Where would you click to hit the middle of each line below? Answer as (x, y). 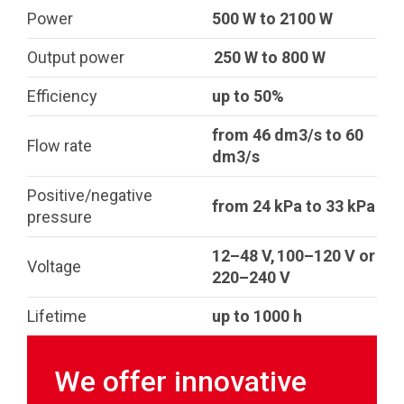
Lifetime (57, 316)
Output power (76, 57)
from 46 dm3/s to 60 (288, 135)
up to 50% (248, 96)
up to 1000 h (257, 316)
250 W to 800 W (269, 57)
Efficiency (62, 96)
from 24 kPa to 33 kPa (294, 206)
